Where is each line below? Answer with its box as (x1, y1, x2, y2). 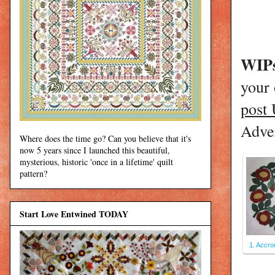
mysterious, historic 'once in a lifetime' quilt (20, 156, 173, 168)
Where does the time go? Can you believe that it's (20, 133, 191, 145)
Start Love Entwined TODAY (20, 207, 128, 220)
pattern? (20, 168, 47, 180)
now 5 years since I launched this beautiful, (20, 144, 170, 157)
